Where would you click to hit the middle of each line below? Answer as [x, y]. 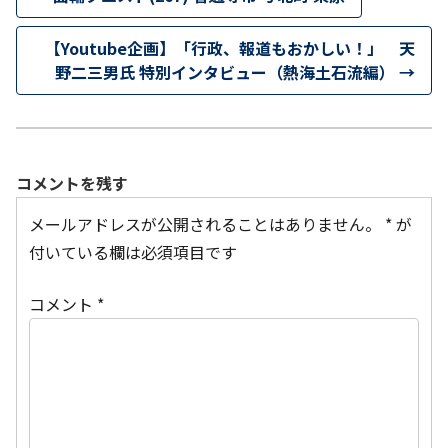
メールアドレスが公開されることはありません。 [205, 223]
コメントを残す [72, 182]
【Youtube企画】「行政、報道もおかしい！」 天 [230, 48]
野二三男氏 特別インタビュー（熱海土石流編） [227, 72]
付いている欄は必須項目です [133, 251]
